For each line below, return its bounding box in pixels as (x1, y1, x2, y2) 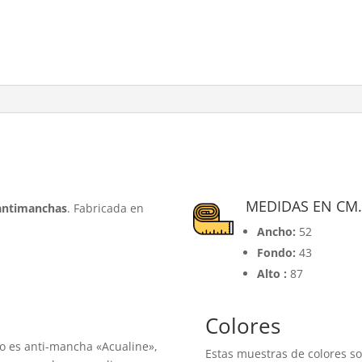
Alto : (257, 265, 288, 281)
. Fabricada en (67, 200, 145, 216)
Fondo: (257, 244, 300, 260)
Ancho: (257, 223, 297, 239)
